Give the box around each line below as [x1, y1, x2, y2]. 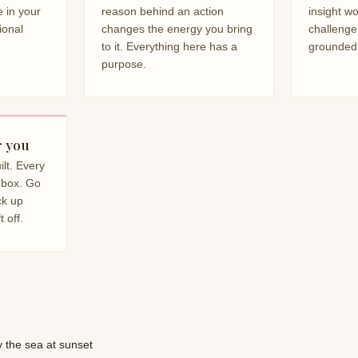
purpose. [101, 58, 146, 70]
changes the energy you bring [101, 22, 253, 35]
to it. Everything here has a [101, 40, 237, 53]
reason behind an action [101, 5, 224, 18]
